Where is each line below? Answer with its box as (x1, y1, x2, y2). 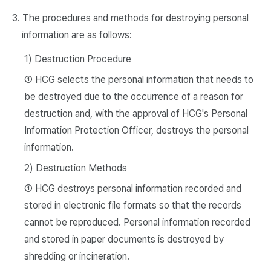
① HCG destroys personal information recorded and (24, 183, 241, 194)
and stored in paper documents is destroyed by (24, 233, 224, 245)
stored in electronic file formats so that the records (24, 200, 241, 211)
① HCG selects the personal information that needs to (24, 74, 253, 85)
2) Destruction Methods (24, 162, 127, 174)
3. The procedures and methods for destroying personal (12, 12, 249, 24)
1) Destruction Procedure (24, 53, 131, 65)
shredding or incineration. (24, 250, 129, 262)
